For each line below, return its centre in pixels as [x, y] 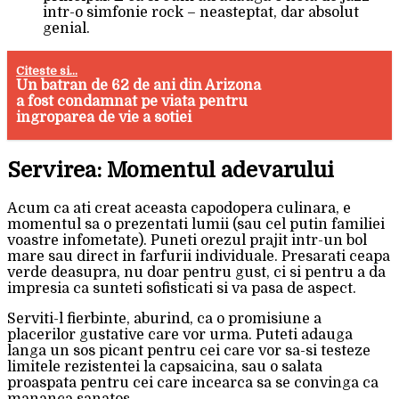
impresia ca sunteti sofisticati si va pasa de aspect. [182, 289]
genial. [66, 29]
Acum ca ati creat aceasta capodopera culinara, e [179, 209]
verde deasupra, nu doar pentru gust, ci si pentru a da [196, 273]
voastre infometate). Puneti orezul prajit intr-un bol [187, 241]
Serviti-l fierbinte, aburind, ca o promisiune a [164, 319]
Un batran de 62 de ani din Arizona [139, 86]
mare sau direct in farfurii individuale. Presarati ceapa [199, 257]
